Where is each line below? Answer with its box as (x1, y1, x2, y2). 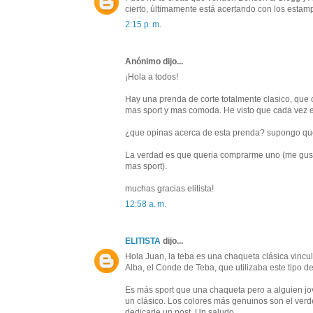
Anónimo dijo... (125, 57, 183, 67)
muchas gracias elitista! (125, 184, 214, 194)
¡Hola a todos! (125, 72, 178, 82)
